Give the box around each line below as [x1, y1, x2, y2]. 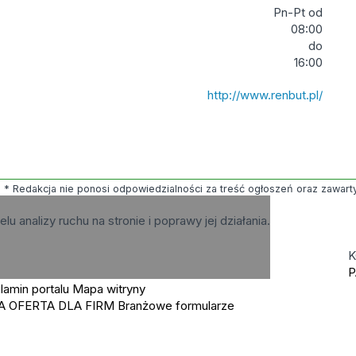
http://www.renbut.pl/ [207, 87, 323, 103]
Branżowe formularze [118, 298, 235, 313]
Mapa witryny [72, 281, 146, 296]
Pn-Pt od [273, 5, 323, 20]
